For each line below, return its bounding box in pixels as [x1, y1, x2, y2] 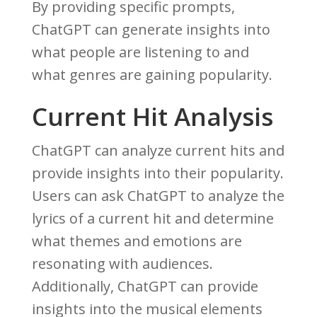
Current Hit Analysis [31, 100, 273, 134]
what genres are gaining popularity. [31, 65, 272, 85]
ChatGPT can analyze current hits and [31, 141, 284, 161]
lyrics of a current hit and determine [31, 209, 274, 229]
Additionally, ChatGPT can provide [31, 277, 258, 296]
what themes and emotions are [31, 231, 242, 251]
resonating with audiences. [31, 254, 213, 274]
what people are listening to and [31, 42, 249, 62]
